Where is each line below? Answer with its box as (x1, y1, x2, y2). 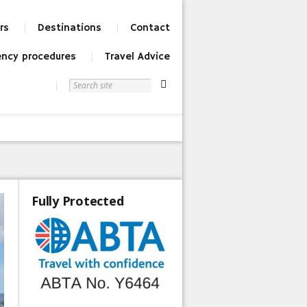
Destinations (38, 21, 101, 34)
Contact (130, 21, 170, 34)
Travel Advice (105, 50, 170, 63)
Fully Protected (32, 193, 124, 209)
